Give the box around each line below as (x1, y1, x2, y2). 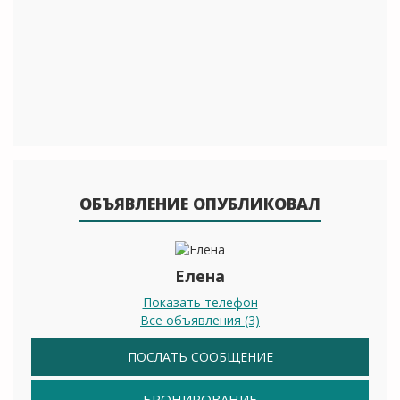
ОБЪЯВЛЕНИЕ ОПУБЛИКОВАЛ (79, 193, 321, 214)
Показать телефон (142, 294, 258, 312)
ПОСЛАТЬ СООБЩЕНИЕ (127, 348, 273, 366)
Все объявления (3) (140, 312, 260, 329)
